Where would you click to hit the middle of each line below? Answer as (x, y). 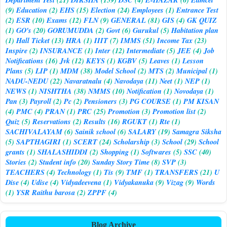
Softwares (156, 152)
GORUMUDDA (71, 30)
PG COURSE (150, 101)
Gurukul (146, 30)
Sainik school (95, 132)
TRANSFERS (177, 172)
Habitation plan (195, 30)
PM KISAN (201, 101)
